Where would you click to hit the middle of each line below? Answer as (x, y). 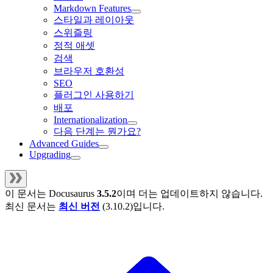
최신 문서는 (32, 207)
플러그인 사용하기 (94, 95)
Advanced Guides (64, 144)
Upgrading (50, 155)
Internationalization (90, 120)
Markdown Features (92, 9)
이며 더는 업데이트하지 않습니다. (190, 194)
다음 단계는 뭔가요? (97, 132)
